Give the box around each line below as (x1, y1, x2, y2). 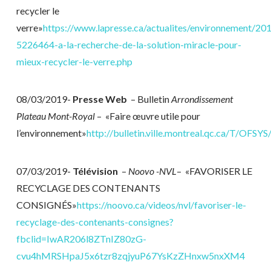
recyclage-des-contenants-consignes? (16, 215, 174, 227)
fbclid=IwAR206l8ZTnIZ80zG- (16, 232, 146, 244)
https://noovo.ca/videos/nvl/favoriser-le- (76, 198, 246, 211)
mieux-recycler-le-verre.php (16, 56, 132, 67)
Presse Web (72, 93, 129, 105)
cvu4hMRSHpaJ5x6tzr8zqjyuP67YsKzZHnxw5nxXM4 (16, 249, 245, 261)
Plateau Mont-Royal (16, 110, 97, 122)
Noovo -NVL (128, 165, 177, 177)
